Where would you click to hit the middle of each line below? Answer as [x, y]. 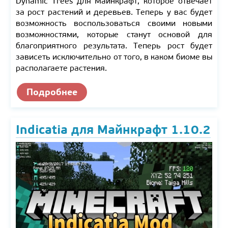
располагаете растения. [62, 68]
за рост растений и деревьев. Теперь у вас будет [114, 12]
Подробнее [52, 92]
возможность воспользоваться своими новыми [114, 23]
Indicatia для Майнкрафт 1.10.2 [113, 130]
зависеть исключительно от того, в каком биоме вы [114, 56]
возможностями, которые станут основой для [114, 34]
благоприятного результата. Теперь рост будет [114, 45]
